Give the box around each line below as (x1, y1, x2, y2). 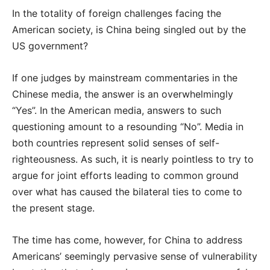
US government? (12, 39, 88, 52)
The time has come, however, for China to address (12, 233, 242, 246)
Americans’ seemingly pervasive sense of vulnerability (12, 250, 257, 262)
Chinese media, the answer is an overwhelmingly (12, 87, 233, 100)
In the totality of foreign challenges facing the (12, 7, 221, 19)
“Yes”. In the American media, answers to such (12, 104, 221, 116)
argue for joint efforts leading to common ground (12, 169, 239, 181)
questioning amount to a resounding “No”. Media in (12, 120, 243, 133)
